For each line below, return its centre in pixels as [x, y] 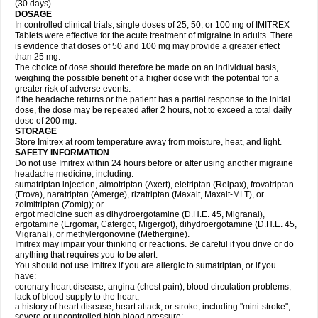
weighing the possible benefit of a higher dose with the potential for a [147, 78]
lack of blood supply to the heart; [77, 297]
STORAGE [36, 131]
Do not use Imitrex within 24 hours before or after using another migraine [154, 163]
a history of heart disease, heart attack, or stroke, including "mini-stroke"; [153, 307]
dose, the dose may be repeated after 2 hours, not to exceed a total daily [153, 110]
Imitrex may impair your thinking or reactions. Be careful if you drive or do [154, 244]
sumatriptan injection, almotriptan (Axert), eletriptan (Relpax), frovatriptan [154, 185]
